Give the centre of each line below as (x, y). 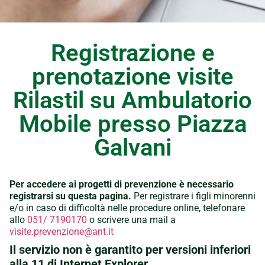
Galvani (132, 147)
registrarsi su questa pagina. (70, 196)
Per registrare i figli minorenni (193, 196)
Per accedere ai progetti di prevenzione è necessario (122, 184)
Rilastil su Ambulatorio (132, 100)
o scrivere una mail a (131, 219)
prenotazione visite (132, 76)
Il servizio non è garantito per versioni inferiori (130, 249)
